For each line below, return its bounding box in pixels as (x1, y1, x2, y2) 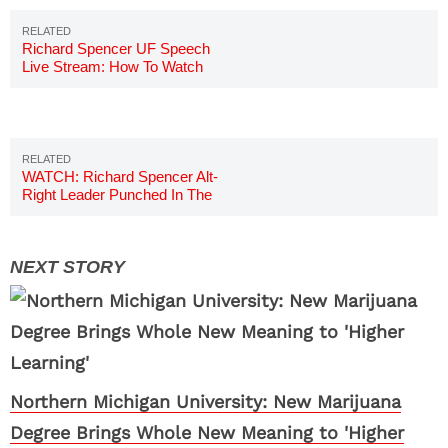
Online (22, 76, 64, 93)
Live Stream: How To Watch (22, 58, 203, 75)
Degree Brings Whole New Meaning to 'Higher (10, 422, 404, 443)
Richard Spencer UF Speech (22, 40, 210, 57)
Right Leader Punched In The (22, 186, 212, 203)
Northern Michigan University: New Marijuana (10, 391, 401, 412)
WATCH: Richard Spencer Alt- (22, 168, 218, 185)
